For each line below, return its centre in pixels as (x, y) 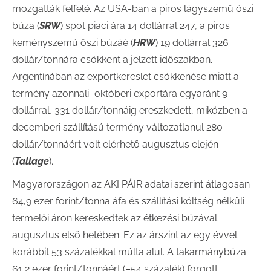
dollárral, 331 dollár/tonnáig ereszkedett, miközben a (130, 110)
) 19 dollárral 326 (192, 43)
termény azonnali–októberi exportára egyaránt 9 (120, 93)
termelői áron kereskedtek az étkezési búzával (115, 218)
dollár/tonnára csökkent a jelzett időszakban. (112, 60)
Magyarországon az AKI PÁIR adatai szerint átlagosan (131, 184)
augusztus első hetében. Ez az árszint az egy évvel (125, 235)
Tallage (32, 161)
